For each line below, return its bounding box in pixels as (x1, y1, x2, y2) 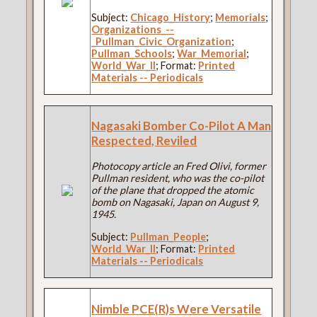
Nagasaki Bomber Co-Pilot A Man (91, 118, 272, 134)
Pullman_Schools (91, 47, 173, 60)
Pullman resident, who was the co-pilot (91, 172, 265, 185)
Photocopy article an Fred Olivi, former (91, 160, 267, 173)
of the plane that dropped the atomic (91, 184, 255, 197)
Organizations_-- (91, 23, 175, 36)
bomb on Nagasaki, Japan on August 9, (91, 196, 260, 209)
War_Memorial (177, 47, 247, 60)
